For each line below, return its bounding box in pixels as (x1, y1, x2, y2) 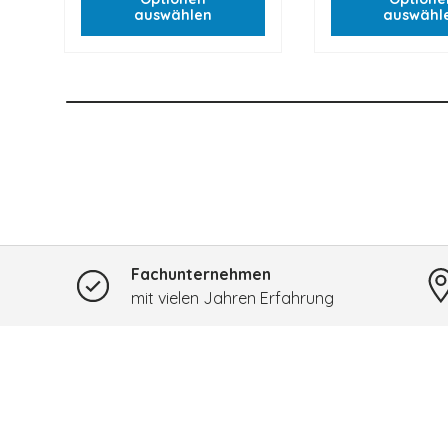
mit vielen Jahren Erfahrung (130, 288, 334, 309)
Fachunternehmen (130, 264, 271, 285)
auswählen (133, 5, 212, 24)
